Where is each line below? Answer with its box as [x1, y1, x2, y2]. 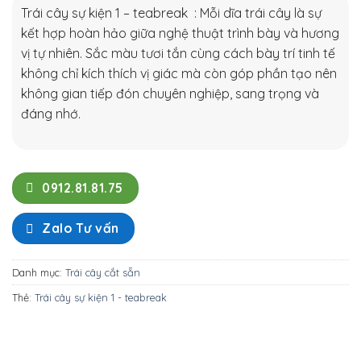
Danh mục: [12, 265, 65, 279]
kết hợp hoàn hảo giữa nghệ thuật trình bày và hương [21, 24, 339, 41]
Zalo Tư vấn [42, 220, 119, 237]
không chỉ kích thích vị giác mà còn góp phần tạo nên [21, 64, 337, 81]
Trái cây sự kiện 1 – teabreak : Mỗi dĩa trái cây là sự [21, 4, 322, 21]
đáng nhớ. [21, 105, 81, 122]
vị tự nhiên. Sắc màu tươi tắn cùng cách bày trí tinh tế [21, 44, 335, 61]
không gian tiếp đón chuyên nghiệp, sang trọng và [21, 85, 319, 102]
